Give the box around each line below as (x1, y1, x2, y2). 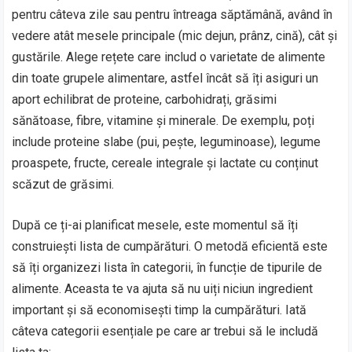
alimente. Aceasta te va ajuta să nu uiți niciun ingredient (12, 280, 313, 296)
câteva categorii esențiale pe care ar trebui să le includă (12, 323, 319, 339)
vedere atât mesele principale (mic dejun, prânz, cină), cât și (12, 27, 338, 43)
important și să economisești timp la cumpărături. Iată (12, 302, 307, 317)
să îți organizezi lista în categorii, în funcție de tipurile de (12, 259, 323, 275)
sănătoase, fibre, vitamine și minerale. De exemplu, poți (12, 112, 315, 128)
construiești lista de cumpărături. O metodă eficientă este (12, 238, 328, 254)
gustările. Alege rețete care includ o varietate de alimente (12, 49, 326, 64)
